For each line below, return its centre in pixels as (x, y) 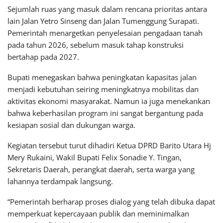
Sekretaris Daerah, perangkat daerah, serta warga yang (101, 169)
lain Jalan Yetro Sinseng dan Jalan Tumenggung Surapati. (103, 21)
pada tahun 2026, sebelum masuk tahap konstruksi (96, 45)
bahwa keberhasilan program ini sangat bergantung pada (105, 113)
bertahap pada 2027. (43, 56)
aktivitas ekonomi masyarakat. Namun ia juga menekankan (109, 101)
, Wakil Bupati (77, 157)
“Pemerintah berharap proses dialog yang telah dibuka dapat (111, 201)
